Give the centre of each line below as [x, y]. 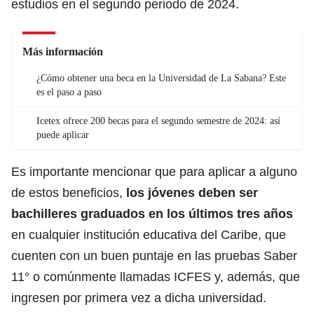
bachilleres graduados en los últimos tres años [152, 213]
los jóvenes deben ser [192, 192]
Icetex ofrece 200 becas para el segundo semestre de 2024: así [158, 121]
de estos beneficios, [69, 192]
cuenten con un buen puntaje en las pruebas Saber [154, 255]
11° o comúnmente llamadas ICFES [113, 277]
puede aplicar [63, 135]
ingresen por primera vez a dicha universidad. [139, 298]
